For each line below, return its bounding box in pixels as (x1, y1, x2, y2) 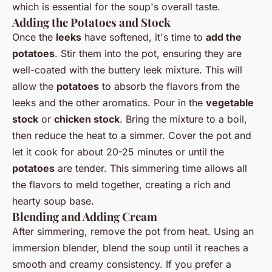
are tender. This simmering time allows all (55, 161, 247, 174)
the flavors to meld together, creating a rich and (12, 178, 231, 191)
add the (206, 30, 242, 43)
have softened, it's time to (81, 30, 206, 43)
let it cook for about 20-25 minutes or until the (12, 145, 224, 158)
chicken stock (54, 112, 120, 125)
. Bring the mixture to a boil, (120, 112, 247, 125)
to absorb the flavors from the (99, 80, 240, 92)
